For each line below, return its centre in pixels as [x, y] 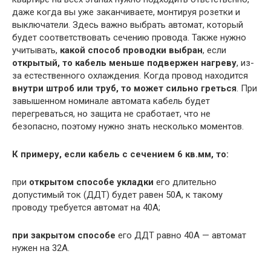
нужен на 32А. [41, 248]
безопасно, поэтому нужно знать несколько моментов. [128, 127]
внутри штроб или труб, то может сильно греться [124, 89]
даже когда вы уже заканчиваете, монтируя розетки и [126, 12]
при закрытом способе [64, 236]
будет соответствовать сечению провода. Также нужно [129, 38]
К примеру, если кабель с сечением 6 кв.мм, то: [120, 155]
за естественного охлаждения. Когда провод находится [130, 76]
